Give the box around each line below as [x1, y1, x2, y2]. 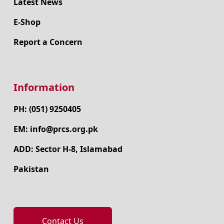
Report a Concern [13, 36, 82, 47]
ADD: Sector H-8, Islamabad [13, 143, 122, 154]
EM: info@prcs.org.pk [13, 123, 98, 134]
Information [13, 80, 74, 94]
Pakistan [13, 163, 49, 174]
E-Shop [13, 16, 40, 27]
